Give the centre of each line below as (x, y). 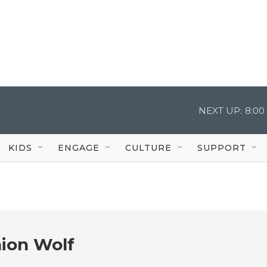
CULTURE (148, 148)
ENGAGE (79, 148)
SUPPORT (222, 148)
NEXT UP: (220, 110)
